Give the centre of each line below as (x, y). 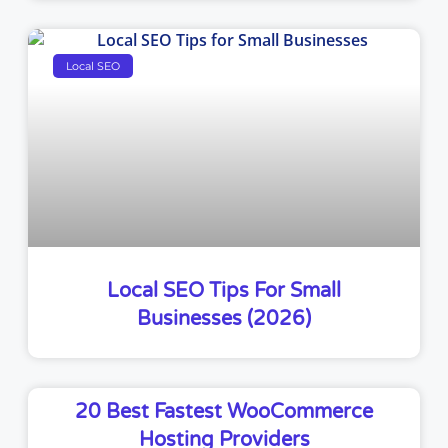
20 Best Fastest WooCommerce (224, 412)
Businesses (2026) (224, 319)
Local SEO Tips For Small (224, 291)
